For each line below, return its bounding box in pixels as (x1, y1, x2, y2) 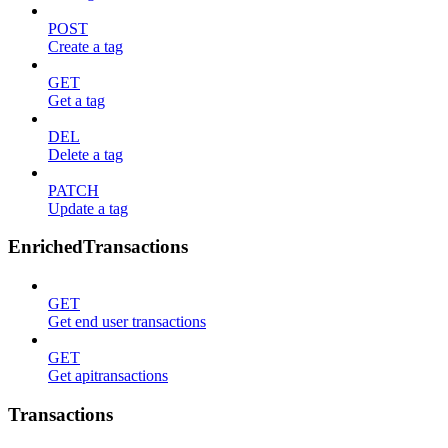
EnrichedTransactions (8, 236, 188, 258)
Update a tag (48, 199, 128, 217)
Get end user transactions (48, 312, 206, 330)
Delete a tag (48, 145, 123, 163)
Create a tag (48, 37, 123, 55)
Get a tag (48, 91, 105, 109)
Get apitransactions (48, 366, 168, 384)
